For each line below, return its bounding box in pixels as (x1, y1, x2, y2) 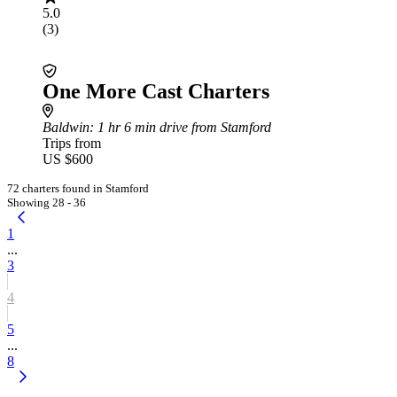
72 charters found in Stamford (7, 182, 149, 195)
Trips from (43, 136, 101, 151)
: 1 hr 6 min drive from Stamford (90, 120, 271, 135)
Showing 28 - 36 (7, 196, 86, 209)
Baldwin (43, 120, 90, 135)
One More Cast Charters (43, 80, 269, 103)
